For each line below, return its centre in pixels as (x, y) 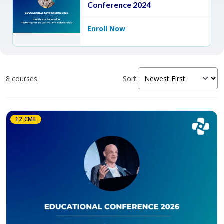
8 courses (22, 78)
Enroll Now (106, 28)
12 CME (26, 119)
